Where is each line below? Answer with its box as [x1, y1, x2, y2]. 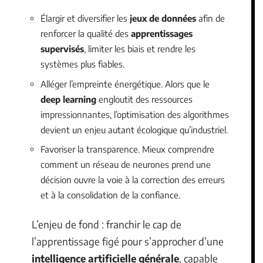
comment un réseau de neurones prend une [41, 159, 211, 170]
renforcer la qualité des [41, 28, 131, 39]
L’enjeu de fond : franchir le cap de [32, 217, 181, 231]
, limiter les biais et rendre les [84, 43, 195, 55]
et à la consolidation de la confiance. [41, 190, 180, 201]
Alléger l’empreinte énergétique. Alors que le [41, 78, 210, 89]
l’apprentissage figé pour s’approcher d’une [32, 234, 224, 248]
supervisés [41, 43, 84, 55]
